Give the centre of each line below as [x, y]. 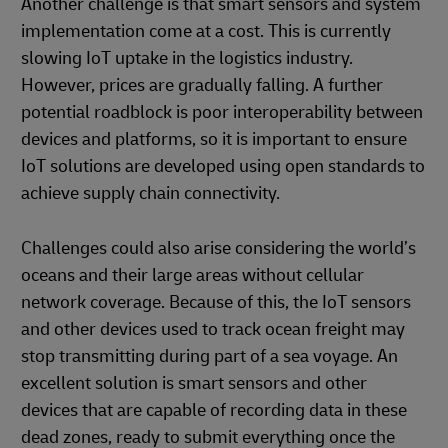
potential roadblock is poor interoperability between [222, 113]
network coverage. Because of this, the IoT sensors [216, 303]
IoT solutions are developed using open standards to [223, 167]
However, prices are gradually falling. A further [202, 86]
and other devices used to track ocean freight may [213, 330]
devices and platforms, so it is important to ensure [214, 140]
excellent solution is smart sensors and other [194, 384]
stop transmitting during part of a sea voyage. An [209, 357]
